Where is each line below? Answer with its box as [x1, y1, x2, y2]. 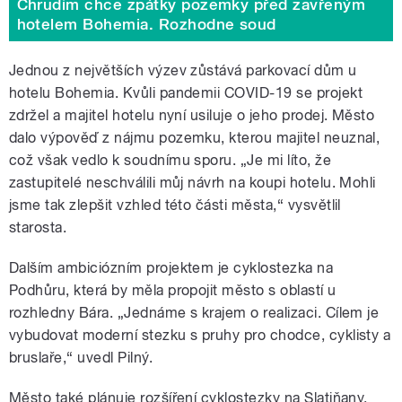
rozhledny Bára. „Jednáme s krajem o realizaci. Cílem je [9, 304, 380, 322]
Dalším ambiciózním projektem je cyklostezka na [9, 259, 334, 277]
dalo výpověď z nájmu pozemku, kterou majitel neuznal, [9, 129, 380, 147]
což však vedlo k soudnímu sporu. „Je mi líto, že [9, 152, 332, 170]
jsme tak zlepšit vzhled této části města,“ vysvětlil [9, 197, 341, 214]
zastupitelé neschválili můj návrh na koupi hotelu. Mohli [9, 174, 376, 192]
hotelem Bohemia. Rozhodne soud [16, 14, 276, 33]
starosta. [9, 219, 67, 237]
